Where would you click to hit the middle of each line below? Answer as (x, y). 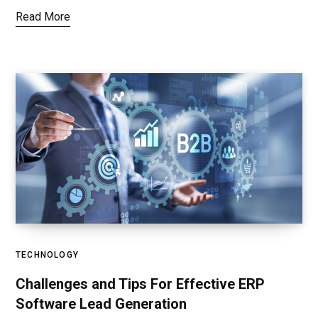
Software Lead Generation (101, 304)
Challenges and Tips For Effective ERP (140, 284)
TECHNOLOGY (47, 255)
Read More (43, 16)
